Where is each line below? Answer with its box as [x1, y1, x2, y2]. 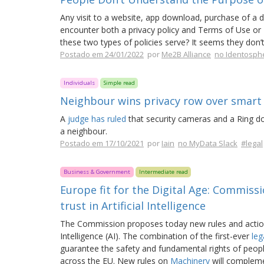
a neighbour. [60, 126, 107, 137]
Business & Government [63, 168, 130, 176]
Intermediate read [138, 168, 188, 176]
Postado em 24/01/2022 [60, 49, 144, 60]
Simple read [103, 79, 135, 87]
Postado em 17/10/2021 [60, 138, 144, 148]
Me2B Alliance [161, 49, 211, 60]
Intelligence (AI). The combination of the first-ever [60, 230, 252, 242]
